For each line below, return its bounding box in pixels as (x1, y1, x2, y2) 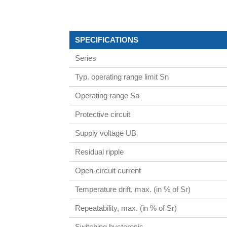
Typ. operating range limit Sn (75, 72, 169, 81)
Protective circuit (75, 109, 131, 119)
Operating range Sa (75, 91, 140, 100)
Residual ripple (75, 147, 124, 156)
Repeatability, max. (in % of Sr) (75, 203, 177, 212)
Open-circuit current (75, 166, 141, 175)
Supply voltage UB (75, 128, 137, 137)
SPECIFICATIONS (75, 35, 139, 44)
